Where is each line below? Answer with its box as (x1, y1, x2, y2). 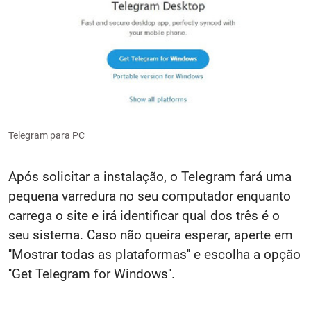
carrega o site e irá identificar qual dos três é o (8, 208, 280, 224)
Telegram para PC (8, 130, 85, 142)
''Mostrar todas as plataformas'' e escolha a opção (8, 246, 301, 263)
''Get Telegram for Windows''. (8, 266, 175, 283)
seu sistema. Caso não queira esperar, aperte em (8, 227, 293, 244)
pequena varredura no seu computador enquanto (8, 188, 291, 205)
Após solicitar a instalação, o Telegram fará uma (8, 169, 292, 185)
